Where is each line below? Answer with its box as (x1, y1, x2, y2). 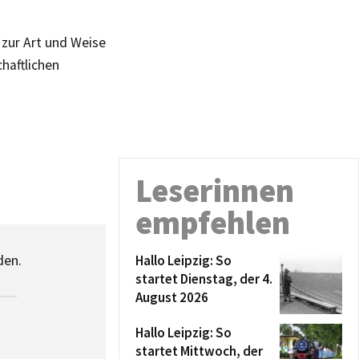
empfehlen (135, 203, 290, 243)
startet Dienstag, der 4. (135, 270, 272, 288)
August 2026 (135, 288, 208, 306)
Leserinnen (135, 171, 294, 211)
